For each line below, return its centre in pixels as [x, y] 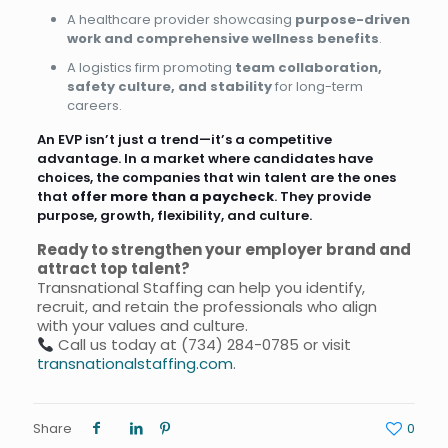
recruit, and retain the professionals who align [206, 307]
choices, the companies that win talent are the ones [216, 178]
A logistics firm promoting [150, 68]
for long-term [317, 87]
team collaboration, [308, 68]
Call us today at [117, 345]
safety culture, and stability [169, 87]
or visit [324, 345]
